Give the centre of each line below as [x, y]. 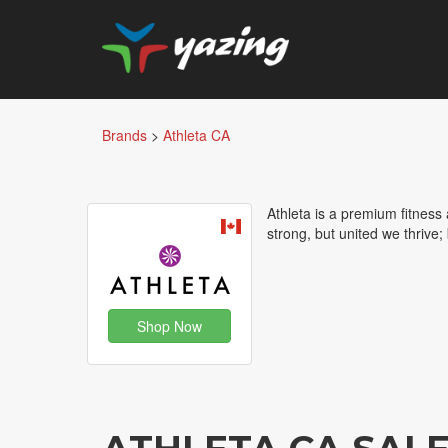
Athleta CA [196, 135]
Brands [124, 135]
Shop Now [169, 326]
